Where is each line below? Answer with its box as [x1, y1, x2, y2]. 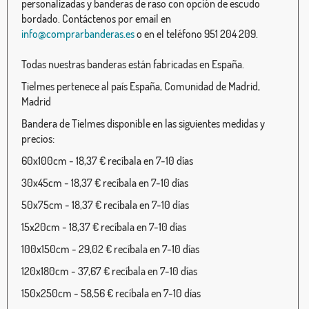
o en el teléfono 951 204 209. [134, 26, 258, 41]
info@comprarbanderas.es [21, 26, 134, 41]
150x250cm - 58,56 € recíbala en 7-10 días [21, 286, 201, 300]
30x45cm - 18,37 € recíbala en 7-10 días [21, 175, 188, 190]
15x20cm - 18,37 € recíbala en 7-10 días [21, 219, 186, 234]
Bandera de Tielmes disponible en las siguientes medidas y [21, 116, 265, 130]
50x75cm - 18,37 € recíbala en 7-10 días [21, 197, 189, 212]
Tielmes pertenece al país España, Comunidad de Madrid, [21, 79, 260, 93]
